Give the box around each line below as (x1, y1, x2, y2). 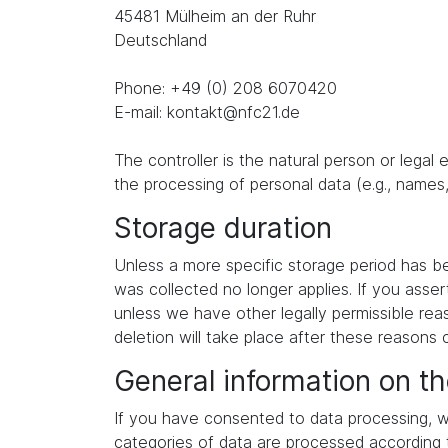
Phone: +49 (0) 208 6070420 (114, 78, 337, 98)
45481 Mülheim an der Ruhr (114, 6, 316, 26)
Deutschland (114, 30, 207, 50)
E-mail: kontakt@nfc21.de (114, 102, 300, 122)
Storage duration (114, 211, 332, 245)
